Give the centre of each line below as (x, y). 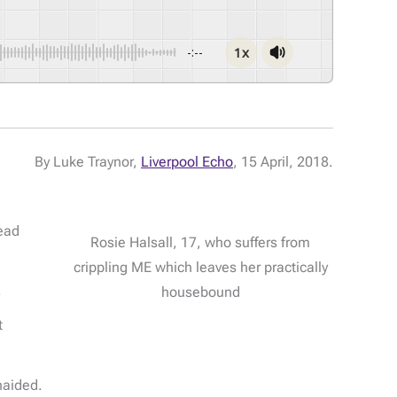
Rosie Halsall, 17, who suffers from (200, 242)
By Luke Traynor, (88, 161)
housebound (200, 292)
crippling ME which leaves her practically (200, 267)
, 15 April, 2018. (283, 161)
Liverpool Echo (187, 161)
